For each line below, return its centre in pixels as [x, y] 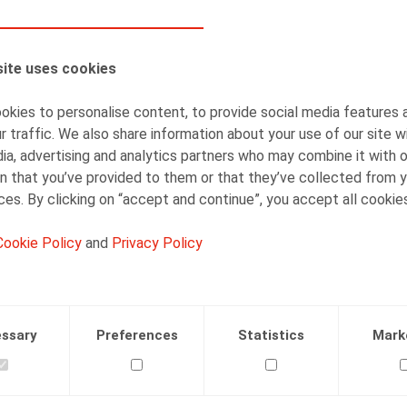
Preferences [137, 335]
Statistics [271, 335]
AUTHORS [65, 43]
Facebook [100, 264]
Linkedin [173, 264]
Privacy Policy [157, 243]
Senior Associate [224, 96]
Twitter [129, 264]
